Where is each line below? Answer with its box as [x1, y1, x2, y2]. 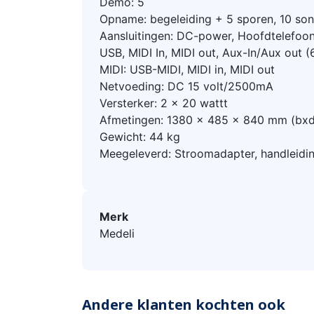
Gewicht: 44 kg [100, 130, 180, 144]
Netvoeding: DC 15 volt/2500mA [100, 79, 273, 94]
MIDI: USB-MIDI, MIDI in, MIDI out [100, 62, 275, 77]
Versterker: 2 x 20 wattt [100, 96, 228, 111]
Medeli [100, 226, 135, 241]
